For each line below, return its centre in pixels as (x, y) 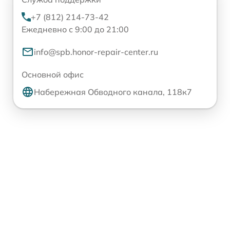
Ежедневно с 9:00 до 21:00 (75, 30)
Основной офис (53, 75)
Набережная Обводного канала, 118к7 (113, 92)
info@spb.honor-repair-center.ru (96, 52)
